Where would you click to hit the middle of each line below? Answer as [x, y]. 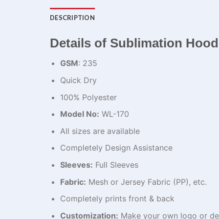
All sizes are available [100, 131]
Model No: [79, 114]
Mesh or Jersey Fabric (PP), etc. [146, 182]
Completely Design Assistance [116, 148]
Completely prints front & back [117, 199]
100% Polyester [88, 97]
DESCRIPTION [72, 17]
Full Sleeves [115, 164]
